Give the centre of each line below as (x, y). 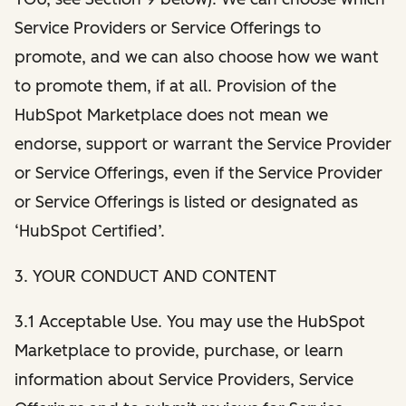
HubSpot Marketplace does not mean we (171, 115)
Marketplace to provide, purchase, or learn (179, 350)
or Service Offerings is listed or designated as (186, 202)
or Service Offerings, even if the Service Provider (198, 173)
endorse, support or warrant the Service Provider (203, 144)
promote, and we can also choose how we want (197, 57)
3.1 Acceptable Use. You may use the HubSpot (190, 321)
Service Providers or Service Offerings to (168, 28)
